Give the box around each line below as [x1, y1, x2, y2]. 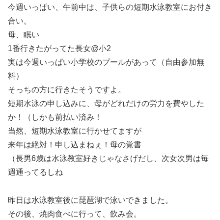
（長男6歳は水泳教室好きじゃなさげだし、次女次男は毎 [8, 154, 209, 163]
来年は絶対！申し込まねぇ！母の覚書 [8, 140, 141, 149]
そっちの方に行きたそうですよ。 [8, 85, 126, 94]
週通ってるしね [8, 167, 63, 176]
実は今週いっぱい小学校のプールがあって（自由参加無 [8, 57, 204, 66]
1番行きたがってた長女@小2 [8, 44, 111, 53]
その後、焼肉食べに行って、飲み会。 [8, 209, 141, 218]
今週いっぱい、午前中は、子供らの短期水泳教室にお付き [8, 2, 212, 11]
